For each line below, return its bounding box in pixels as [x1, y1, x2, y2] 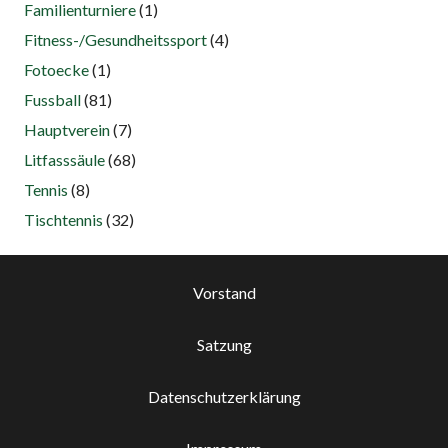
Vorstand [192, 283, 256, 303]
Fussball [24, 90, 81, 110]
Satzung [196, 335, 252, 355]
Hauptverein [24, 120, 110, 140]
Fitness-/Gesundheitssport [24, 30, 207, 50]
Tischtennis [24, 210, 103, 230]
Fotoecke [24, 60, 89, 80]
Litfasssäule [24, 150, 105, 170]
